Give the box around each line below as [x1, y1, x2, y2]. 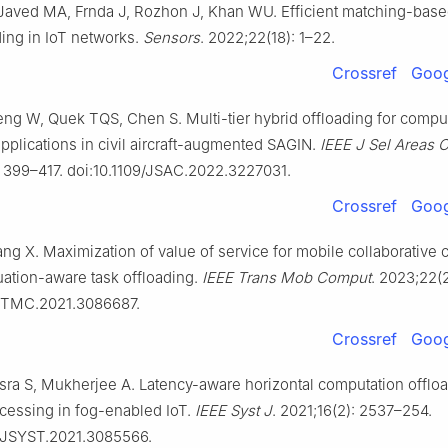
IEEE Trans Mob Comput [202, 268, 371, 288]
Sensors [143, 28, 200, 48]
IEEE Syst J [195, 401, 272, 421]
